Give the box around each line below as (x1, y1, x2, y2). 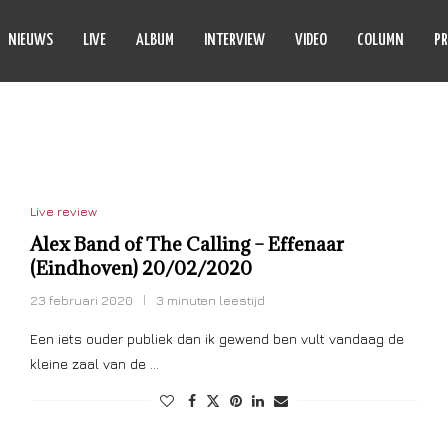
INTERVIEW (204, 32, 265, 49)
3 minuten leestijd (155, 292, 265, 308)
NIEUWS (8, 32, 53, 49)
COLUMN (357, 32, 404, 49)
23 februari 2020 (29, 292, 133, 308)
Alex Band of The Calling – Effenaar (29, 232, 344, 256)
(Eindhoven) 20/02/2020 (29, 256, 252, 280)
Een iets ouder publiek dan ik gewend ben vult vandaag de (29, 330, 404, 347)
